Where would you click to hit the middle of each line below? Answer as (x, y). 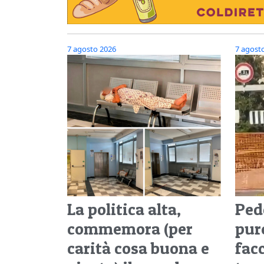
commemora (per (130, 228)
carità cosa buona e (138, 248)
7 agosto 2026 (92, 49)
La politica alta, (124, 209)
